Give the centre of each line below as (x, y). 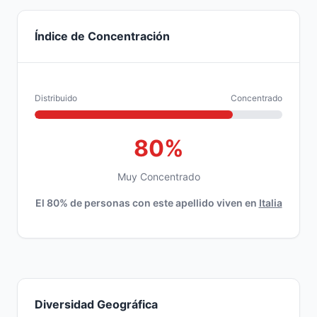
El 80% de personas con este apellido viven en (147, 203)
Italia (270, 203)
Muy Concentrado (158, 177)
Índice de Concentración (102, 36)
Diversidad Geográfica (96, 304)
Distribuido (56, 98)
